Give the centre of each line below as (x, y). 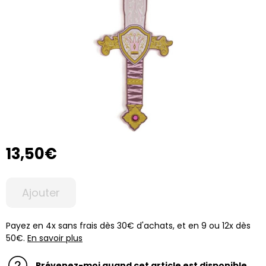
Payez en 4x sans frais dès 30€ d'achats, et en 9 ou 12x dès (128, 226)
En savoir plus (55, 238)
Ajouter (41, 193)
